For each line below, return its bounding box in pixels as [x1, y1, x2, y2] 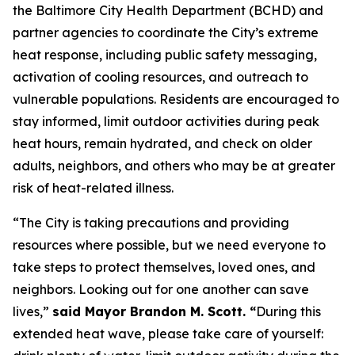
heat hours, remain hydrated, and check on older [13, 136, 312, 151]
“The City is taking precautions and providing [13, 215, 289, 231]
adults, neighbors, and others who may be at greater [13, 158, 335, 174]
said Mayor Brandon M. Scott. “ [52, 303, 256, 319]
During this [256, 303, 321, 319]
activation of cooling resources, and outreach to [13, 69, 308, 85]
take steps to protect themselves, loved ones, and [13, 259, 315, 275]
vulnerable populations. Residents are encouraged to [13, 91, 339, 107]
